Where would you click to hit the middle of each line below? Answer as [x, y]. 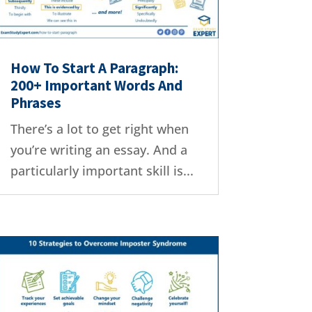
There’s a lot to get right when [99, 129]
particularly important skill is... [102, 171]
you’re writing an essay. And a [99, 150]
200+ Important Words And [96, 86]
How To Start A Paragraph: [94, 68]
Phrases [36, 103]
